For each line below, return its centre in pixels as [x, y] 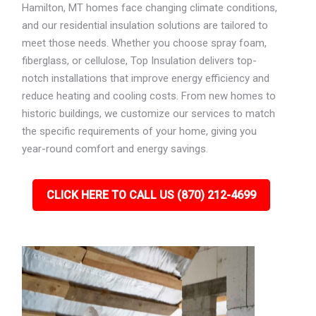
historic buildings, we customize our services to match [149, 114]
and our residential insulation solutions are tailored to [145, 25]
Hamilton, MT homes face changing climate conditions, [150, 8]
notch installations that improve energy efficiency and [146, 78]
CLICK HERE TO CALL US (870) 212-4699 [151, 195]
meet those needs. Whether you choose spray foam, [145, 43]
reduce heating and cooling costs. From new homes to [149, 96]
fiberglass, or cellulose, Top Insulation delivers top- [140, 61]
